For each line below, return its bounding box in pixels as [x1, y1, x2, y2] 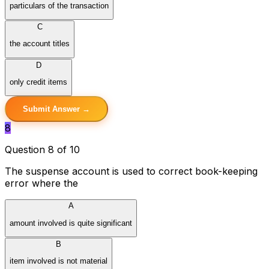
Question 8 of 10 [5, 144, 80, 156]
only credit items [10, 77, 67, 86]
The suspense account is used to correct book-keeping [5, 165, 258, 178]
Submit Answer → [23, 104, 90, 114]
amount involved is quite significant [10, 218, 132, 228]
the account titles [10, 39, 70, 49]
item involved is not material [10, 256, 107, 266]
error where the [5, 177, 78, 190]
